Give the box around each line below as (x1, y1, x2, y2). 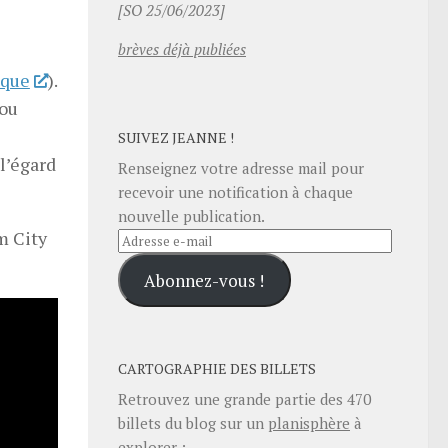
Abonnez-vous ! (144, 268, 265, 292)
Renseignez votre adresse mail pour (118, 158, 364, 179)
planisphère (268, 412, 350, 433)
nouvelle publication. (118, 206, 265, 227)
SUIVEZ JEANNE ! (118, 128, 234, 148)
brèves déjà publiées (118, 39, 246, 60)
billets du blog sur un (118, 412, 268, 433)
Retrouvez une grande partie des (118, 388, 347, 409)
